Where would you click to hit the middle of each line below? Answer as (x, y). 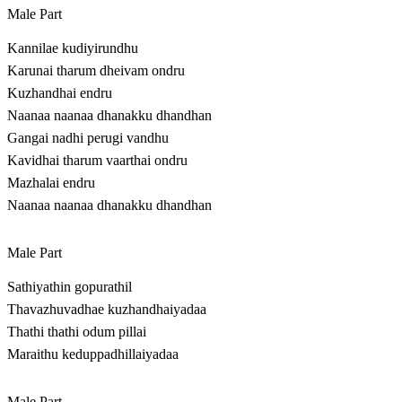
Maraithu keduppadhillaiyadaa (93, 354)
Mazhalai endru (51, 183)
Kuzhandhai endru (60, 93)
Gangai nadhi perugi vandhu (88, 138)
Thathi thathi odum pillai (77, 332)
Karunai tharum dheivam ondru (96, 71)
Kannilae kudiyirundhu (73, 48)
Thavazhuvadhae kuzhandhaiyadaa (107, 310)
